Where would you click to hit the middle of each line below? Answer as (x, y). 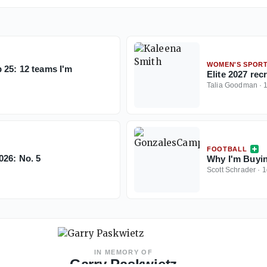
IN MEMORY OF (123, 252)
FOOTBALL (227, 149)
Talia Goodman (232, 86)
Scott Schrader (232, 170)
